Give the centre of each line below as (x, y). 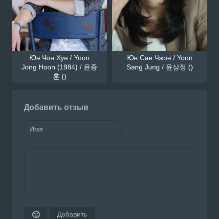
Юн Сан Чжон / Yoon (160, 57)
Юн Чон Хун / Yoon (59, 57)
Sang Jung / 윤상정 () (160, 67)
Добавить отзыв (56, 107)
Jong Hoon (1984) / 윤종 (59, 67)
